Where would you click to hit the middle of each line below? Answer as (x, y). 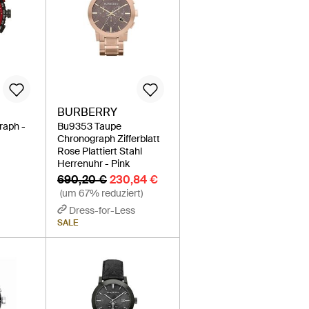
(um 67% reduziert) (102, 193)
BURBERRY (88, 112)
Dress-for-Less (102, 211)
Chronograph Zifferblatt (109, 139)
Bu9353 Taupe (90, 127)
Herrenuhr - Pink (94, 164)
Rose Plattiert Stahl (100, 151)
